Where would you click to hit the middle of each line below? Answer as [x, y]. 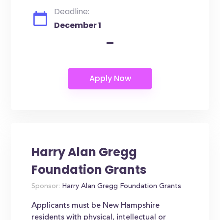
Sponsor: [46, 187]
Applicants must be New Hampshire [96, 206]
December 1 [78, 25]
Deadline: [72, 12]
